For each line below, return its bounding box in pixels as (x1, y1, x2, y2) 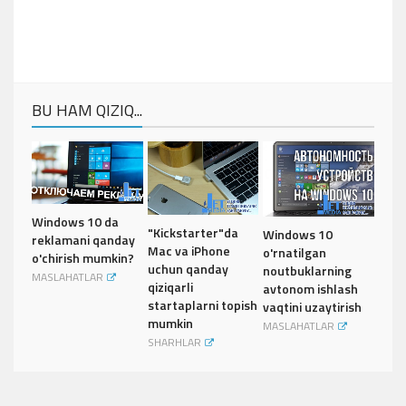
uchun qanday (147, 259, 228, 279)
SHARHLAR (147, 333, 201, 352)
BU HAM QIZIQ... (32, 97, 142, 122)
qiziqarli (147, 277, 193, 297)
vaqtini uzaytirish (263, 296, 362, 316)
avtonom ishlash (263, 278, 359, 298)
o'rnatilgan (263, 242, 327, 262)
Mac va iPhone (147, 241, 230, 261)
